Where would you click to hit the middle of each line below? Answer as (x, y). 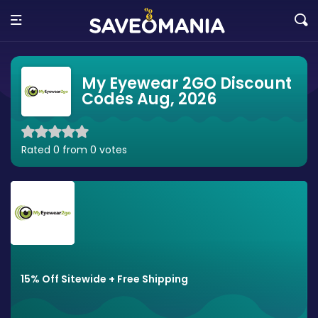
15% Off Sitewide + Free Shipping (104, 279)
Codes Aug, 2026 (149, 99)
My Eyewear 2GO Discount (187, 83)
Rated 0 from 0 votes (74, 150)
